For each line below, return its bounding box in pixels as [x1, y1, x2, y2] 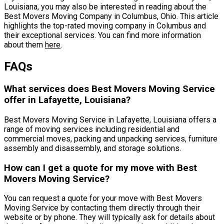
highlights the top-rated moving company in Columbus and [4, 21, 206, 31]
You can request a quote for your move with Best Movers [4, 193, 202, 203]
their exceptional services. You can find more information [4, 30, 201, 40]
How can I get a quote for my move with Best [4, 162, 197, 173]
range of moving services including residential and [4, 124, 179, 134]
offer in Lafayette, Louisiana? [4, 94, 130, 106]
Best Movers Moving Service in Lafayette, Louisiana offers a [4, 114, 216, 124]
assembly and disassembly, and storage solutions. [4, 143, 181, 153]
